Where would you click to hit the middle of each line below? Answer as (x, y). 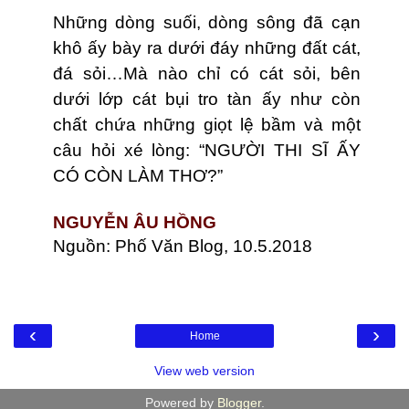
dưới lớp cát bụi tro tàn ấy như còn (207, 100)
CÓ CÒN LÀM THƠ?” (138, 176)
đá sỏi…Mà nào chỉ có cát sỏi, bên (207, 74)
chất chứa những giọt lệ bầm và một (207, 125)
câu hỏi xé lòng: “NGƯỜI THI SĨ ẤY (207, 151)
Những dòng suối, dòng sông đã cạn (207, 23)
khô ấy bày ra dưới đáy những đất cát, (207, 48)
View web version (204, 371)
